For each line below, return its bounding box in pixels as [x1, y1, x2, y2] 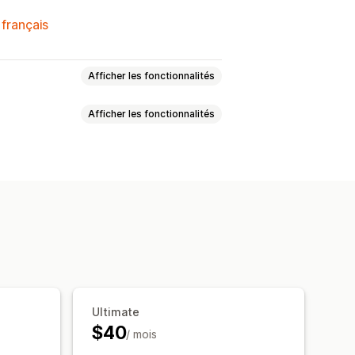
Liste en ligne [8, 166, 88, 182]
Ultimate [92, 304, 139, 319]
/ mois [126, 326, 158, 341]
